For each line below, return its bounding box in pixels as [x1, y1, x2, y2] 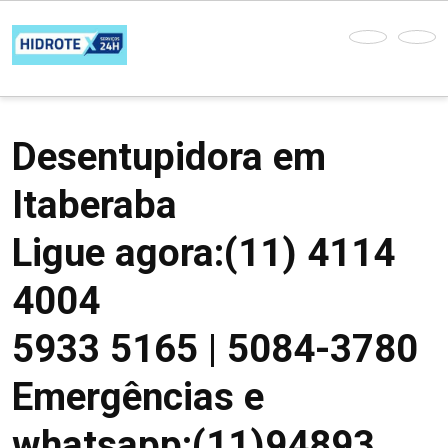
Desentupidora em [12, 134, 326, 179]
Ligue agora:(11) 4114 [12, 230, 395, 275]
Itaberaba [12, 182, 177, 227]
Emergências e [12, 374, 264, 419]
